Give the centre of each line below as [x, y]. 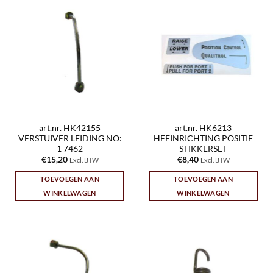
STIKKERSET [203, 148]
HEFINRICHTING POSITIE [203, 138]
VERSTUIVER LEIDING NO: [70, 138]
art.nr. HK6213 [203, 128]
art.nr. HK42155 [70, 128]
